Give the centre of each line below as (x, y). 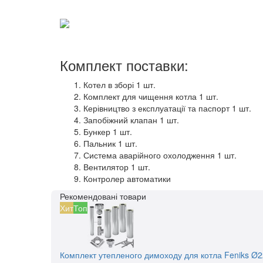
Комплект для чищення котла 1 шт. (151, 97)
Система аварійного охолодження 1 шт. (160, 155)
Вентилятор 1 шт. (117, 167)
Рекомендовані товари (103, 196)
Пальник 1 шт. (110, 144)
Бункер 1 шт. (108, 132)
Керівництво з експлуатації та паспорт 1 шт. (167, 108)
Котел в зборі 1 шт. (119, 85)
